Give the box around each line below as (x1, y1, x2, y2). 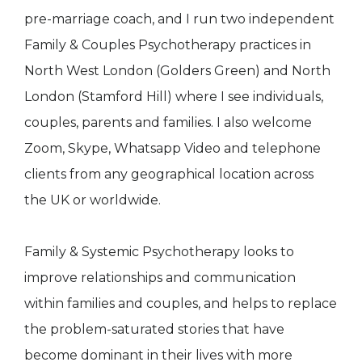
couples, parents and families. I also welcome (24, 115, 312, 131)
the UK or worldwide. (24, 192, 161, 208)
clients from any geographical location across (24, 166, 314, 183)
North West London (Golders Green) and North (24, 63, 330, 79)
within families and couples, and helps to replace (24, 296, 337, 312)
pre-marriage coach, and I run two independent (24, 11, 335, 27)
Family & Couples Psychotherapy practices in (24, 37, 311, 53)
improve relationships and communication (24, 270, 296, 286)
